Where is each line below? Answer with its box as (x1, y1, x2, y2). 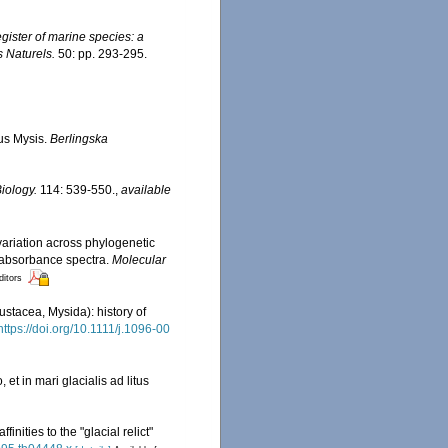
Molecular (112, 252, 166, 267)
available (121, 183, 171, 198)
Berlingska (50, 132, 108, 147)
